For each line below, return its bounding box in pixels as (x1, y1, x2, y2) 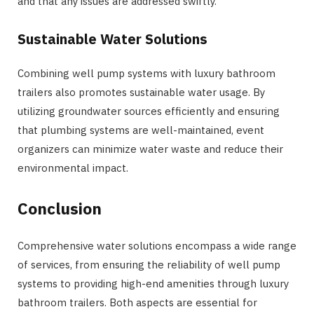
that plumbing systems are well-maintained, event (18, 123, 264, 137)
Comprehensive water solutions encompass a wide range (18, 239, 296, 253)
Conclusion (18, 198, 102, 219)
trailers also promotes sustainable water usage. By (18, 85, 265, 99)
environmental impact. (18, 161, 128, 175)
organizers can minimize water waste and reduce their (18, 142, 283, 156)
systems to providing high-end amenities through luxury (18, 277, 289, 291)
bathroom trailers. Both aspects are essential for (18, 296, 257, 310)
